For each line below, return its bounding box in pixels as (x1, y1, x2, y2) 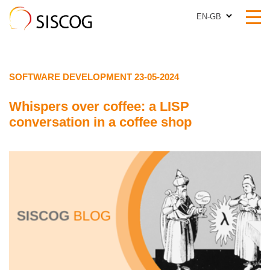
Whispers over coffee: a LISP (9, 99, 189, 114)
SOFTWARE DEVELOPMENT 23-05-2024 (9, 72, 179, 82)
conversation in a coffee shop (9, 115, 192, 130)
